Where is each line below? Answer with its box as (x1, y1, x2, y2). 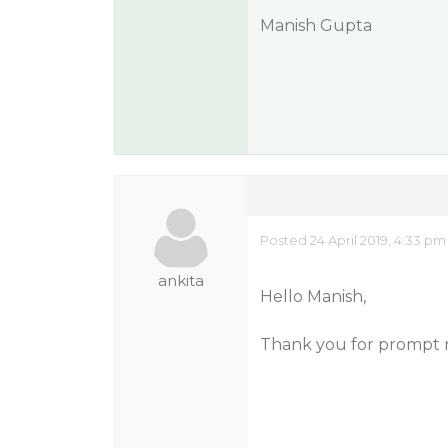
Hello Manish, (259, 287, 366, 306)
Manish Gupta (259, 16, 372, 35)
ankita (158, 271, 205, 290)
